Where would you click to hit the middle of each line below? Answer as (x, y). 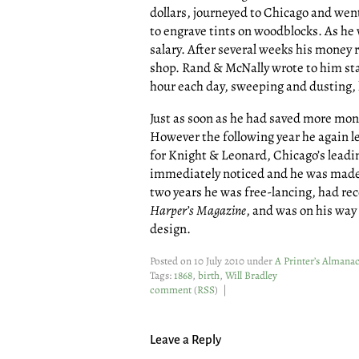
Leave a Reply (186, 340)
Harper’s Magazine (198, 210)
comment (171, 290)
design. (170, 228)
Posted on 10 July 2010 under (212, 261)
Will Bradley (251, 275)
